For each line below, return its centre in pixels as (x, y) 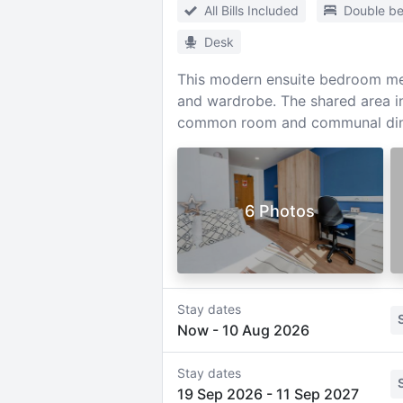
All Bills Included (251, 10)
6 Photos (280, 210)
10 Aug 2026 (265, 330)
